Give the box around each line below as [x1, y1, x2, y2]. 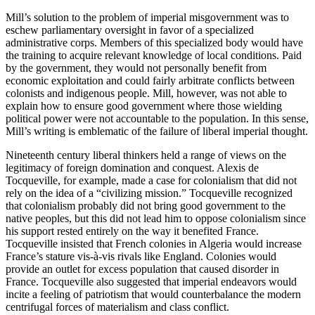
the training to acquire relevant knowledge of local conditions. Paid [6, 49, 302, 62]
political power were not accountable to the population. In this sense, [6, 112, 309, 125]
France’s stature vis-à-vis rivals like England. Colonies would [6, 250, 276, 263]
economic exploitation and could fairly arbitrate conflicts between [6, 75, 295, 87]
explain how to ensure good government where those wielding [6, 100, 282, 112]
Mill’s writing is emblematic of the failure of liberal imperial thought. [6, 125, 308, 138]
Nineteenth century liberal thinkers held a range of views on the [6, 149, 286, 162]
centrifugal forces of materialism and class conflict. [6, 301, 229, 314]
